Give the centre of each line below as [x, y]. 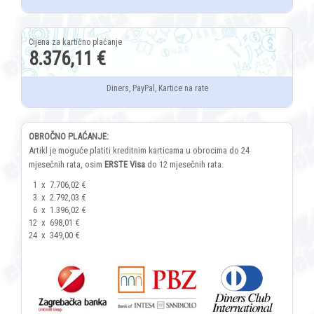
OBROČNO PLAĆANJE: [69, 137]
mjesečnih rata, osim [67, 165]
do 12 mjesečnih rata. [184, 165]
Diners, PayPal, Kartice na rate [157, 89]
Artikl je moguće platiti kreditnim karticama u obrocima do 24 [139, 151]
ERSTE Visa [125, 165]
